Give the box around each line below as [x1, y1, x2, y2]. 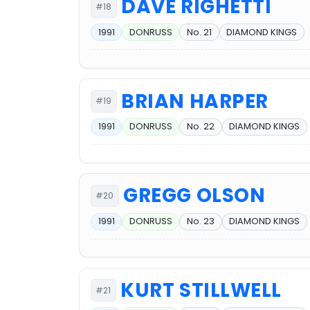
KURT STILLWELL [120, 277, 282, 304]
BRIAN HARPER [121, 87, 268, 115]
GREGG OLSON [123, 182, 266, 210]
